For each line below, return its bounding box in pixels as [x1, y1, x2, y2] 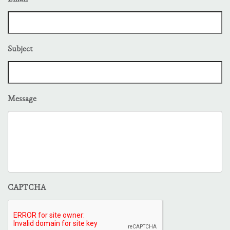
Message [8, 95, 36, 103]
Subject [8, 46, 33, 53]
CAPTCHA [8, 184, 46, 192]
